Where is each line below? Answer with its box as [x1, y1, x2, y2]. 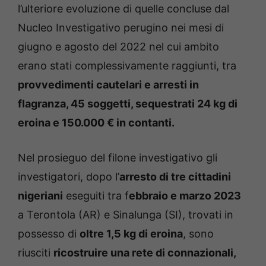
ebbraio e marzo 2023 [129, 189, 241, 202]
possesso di [18, 227, 80, 240]
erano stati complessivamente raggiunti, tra [18, 59, 236, 72]
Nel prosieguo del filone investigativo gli [18, 151, 217, 164]
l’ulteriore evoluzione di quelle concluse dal [18, 2, 229, 15]
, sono [183, 227, 214, 240]
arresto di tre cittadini [119, 170, 231, 183]
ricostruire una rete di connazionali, [53, 246, 236, 259]
